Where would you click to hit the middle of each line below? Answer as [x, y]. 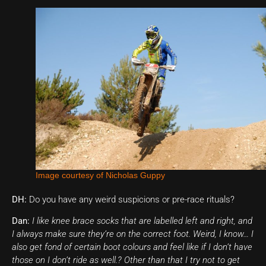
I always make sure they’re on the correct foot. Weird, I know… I [133, 234]
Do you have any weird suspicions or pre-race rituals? [131, 199]
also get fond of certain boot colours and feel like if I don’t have [132, 247]
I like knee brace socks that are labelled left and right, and [142, 221]
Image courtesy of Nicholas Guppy [100, 175]
